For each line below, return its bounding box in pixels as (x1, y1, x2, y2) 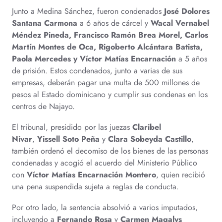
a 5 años (176, 53, 207, 64)
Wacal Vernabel (151, 17, 209, 29)
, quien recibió (156, 169, 205, 180)
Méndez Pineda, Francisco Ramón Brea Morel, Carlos (12, 29, 208, 41)
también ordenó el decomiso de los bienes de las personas (12, 145, 208, 157)
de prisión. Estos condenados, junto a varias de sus (12, 65, 182, 76)
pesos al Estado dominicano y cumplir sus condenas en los (12, 89, 208, 100)
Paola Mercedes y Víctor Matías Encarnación (12, 53, 176, 64)
